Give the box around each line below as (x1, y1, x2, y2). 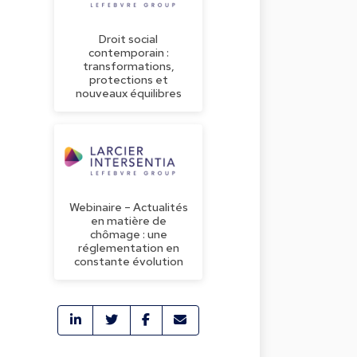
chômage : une (89, 226, 167, 241)
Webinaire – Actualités (69, 198, 188, 214)
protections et (88, 71, 168, 87)
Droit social (99, 30, 158, 46)
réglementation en (77, 239, 179, 255)
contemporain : (88, 44, 169, 60)
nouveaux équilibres (75, 84, 182, 100)
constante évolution (73, 253, 183, 269)
